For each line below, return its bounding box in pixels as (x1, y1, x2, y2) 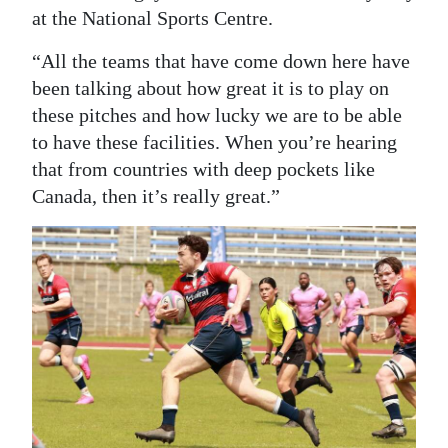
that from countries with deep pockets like (32, 157, 375, 180)
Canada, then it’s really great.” (32, 184, 280, 207)
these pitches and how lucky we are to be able (32, 103, 402, 126)
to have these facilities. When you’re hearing (32, 130, 397, 153)
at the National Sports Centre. (32, 6, 273, 29)
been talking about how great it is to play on (32, 76, 389, 99)
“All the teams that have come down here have (32, 49, 410, 72)
